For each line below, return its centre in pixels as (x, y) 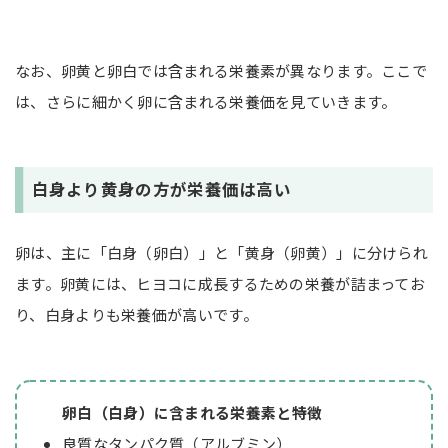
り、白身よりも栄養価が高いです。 (136, 315)
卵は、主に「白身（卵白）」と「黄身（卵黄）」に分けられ (222, 253)
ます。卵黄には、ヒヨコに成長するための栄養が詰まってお (220, 284)
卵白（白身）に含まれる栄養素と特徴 (192, 413)
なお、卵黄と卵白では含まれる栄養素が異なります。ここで (221, 71)
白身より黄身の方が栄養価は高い (161, 189)
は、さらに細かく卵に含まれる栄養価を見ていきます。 (206, 102)
